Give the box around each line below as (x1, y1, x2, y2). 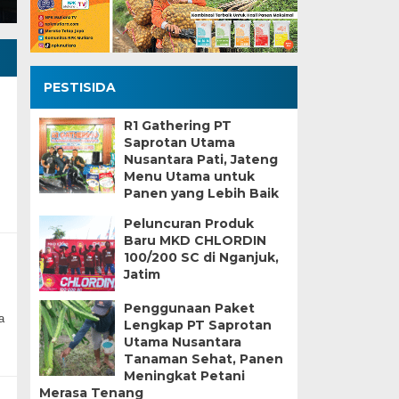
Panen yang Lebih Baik (123, 185, 279, 201)
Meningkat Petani (123, 368, 245, 384)
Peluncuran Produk (123, 216, 254, 232)
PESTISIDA (43, 79, 116, 95)
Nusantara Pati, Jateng (123, 151, 278, 167)
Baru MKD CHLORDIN (123, 232, 266, 248)
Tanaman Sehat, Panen (123, 351, 283, 367)
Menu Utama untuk (123, 168, 255, 184)
